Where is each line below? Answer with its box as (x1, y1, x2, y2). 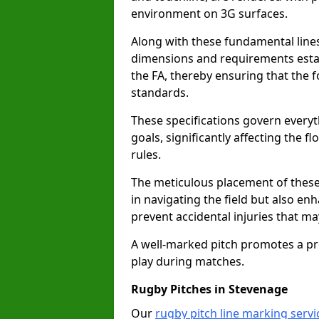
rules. (131, 147, 161, 162)
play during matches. (131, 253, 244, 269)
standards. (131, 85, 189, 100)
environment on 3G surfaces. (131, 6, 288, 21)
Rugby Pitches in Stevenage (131, 281, 288, 297)
